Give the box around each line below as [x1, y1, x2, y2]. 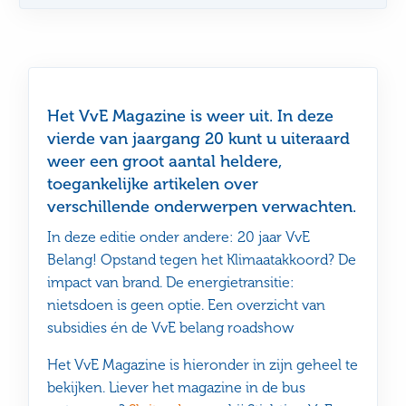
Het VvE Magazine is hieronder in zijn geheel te [47, 355, 359, 373]
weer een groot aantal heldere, [47, 150, 283, 171]
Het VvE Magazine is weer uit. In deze [47, 105, 334, 126]
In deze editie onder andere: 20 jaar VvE [47, 227, 311, 246]
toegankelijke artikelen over [47, 173, 259, 194]
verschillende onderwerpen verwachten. [47, 196, 357, 217]
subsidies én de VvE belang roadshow [47, 318, 295, 336]
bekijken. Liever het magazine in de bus [47, 378, 306, 396]
